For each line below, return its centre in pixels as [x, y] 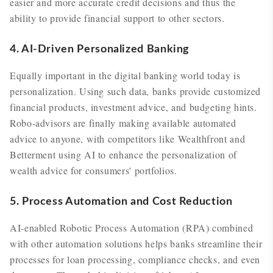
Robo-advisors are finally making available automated [123, 123]
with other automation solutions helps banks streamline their [136, 243]
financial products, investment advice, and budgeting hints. [133, 107]
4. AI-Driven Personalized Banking [100, 49]
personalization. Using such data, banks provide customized [136, 91]
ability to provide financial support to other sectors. [117, 18]
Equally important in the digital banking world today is [125, 75]
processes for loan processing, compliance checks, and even [135, 259]
